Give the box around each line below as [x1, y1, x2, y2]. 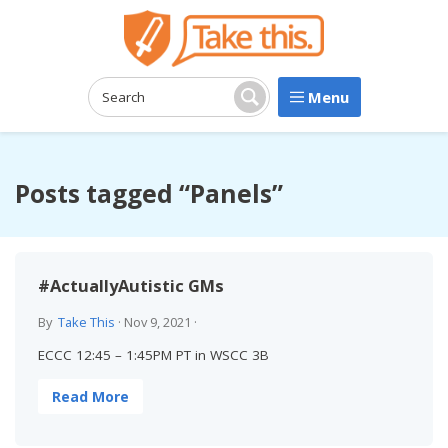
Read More [51, 387, 129, 407]
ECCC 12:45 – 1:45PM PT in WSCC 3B [37, 346, 269, 365]
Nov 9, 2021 [123, 313, 191, 332]
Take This [57, 313, 115, 332]
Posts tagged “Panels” [15, 177, 283, 210]
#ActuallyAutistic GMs [37, 273, 224, 297]
